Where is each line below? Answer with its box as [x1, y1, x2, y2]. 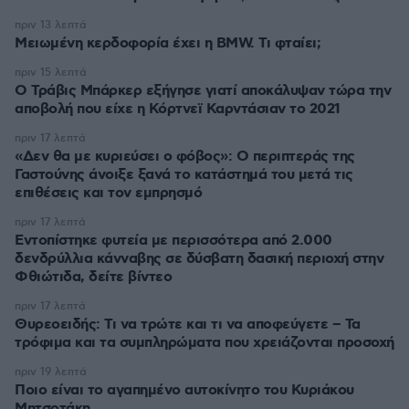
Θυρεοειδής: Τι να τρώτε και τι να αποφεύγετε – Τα [15, 315, 361, 334]
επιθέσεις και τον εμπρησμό [15, 184, 202, 203]
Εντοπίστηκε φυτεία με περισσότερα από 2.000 [15, 231, 332, 250]
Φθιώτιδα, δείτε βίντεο [15, 267, 172, 287]
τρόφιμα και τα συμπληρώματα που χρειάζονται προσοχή [15, 333, 394, 352]
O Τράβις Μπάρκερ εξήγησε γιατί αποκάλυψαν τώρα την [15, 81, 391, 100]
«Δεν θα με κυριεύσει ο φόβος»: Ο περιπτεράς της [15, 147, 355, 166]
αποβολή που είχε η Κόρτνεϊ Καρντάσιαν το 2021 [15, 100, 341, 119]
